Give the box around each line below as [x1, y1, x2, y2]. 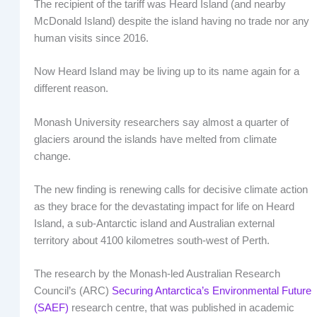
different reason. [33, 83, 108, 95]
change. [33, 150, 71, 162]
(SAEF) [33, 302, 69, 314]
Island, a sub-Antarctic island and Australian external [33, 217, 275, 229]
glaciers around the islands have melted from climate [33, 133, 277, 145]
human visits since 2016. [33, 32, 149, 44]
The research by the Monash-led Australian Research [33, 268, 280, 280]
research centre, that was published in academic [68, 302, 294, 314]
